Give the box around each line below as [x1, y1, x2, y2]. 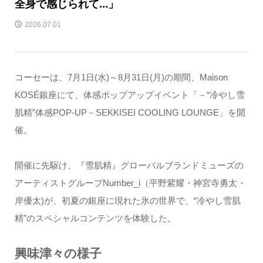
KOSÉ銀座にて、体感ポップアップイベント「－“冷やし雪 [14, 89, 245, 100]
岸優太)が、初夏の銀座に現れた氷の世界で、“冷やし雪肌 [14, 195, 241, 205]
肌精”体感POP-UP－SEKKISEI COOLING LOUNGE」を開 [14, 107, 245, 117]
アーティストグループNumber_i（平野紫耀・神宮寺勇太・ [14, 177, 246, 188]
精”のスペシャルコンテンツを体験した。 [14, 213, 176, 223]
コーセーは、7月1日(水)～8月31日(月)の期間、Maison [14, 72, 228, 82]
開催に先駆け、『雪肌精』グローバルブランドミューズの [14, 160, 244, 170]
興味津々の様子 [14, 246, 102, 260]
